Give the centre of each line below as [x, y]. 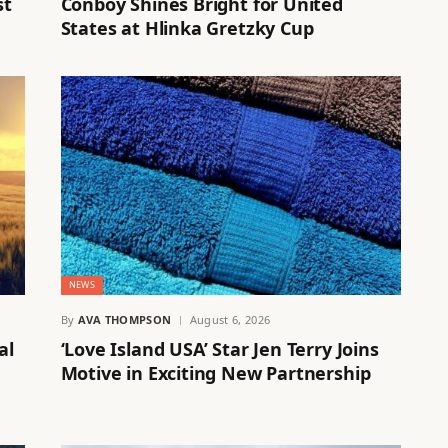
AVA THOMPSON [124, 320]
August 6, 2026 [230, 320]
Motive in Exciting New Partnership [215, 373]
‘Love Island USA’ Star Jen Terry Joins [219, 349]
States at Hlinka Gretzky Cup [187, 27]
